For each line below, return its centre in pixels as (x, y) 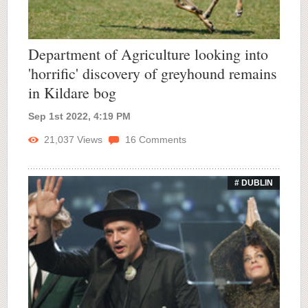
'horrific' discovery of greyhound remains (153, 74)
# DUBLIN (254, 183)
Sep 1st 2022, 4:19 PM (79, 117)
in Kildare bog (72, 93)
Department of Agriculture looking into (148, 54)
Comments (161, 140)
